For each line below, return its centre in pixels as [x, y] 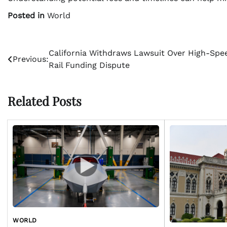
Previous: [31, 59]
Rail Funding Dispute [89, 65]
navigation [36, 74]
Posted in [27, 15]
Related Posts [45, 101]
